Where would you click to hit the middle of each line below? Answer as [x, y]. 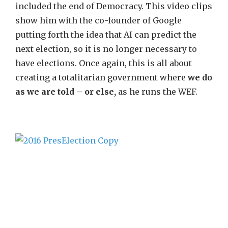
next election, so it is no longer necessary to [106, 49]
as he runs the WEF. [158, 92]
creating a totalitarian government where [102, 77]
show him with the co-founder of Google [98, 20]
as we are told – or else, [67, 92]
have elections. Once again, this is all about [104, 63]
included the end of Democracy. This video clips [114, 6]
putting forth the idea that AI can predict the [106, 35]
